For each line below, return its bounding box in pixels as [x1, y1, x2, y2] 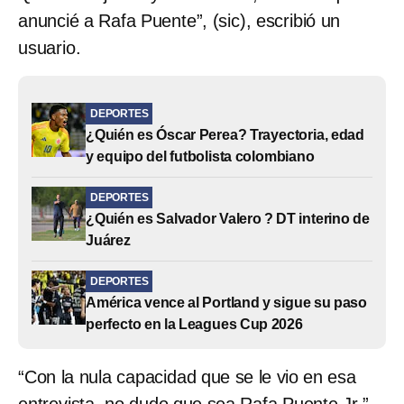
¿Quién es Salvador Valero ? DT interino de [86, 210, 370, 226]
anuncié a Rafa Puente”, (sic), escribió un [18, 10, 341, 31]
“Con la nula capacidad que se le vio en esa [18, 366, 356, 387]
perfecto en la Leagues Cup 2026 [86, 316, 303, 332]
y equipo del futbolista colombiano [86, 148, 315, 164]
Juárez [86, 232, 131, 248]
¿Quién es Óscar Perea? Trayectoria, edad [86, 126, 364, 142]
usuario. [18, 37, 81, 58]
